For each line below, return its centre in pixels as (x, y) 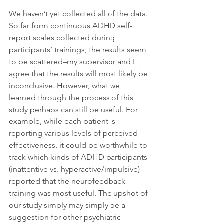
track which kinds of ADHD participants (79, 157)
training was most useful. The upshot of (79, 193)
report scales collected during (63, 37)
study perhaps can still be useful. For (74, 109)
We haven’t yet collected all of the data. (79, 13)
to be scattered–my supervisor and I (73, 61)
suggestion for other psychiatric (66, 217)
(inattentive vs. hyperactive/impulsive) (75, 169)
